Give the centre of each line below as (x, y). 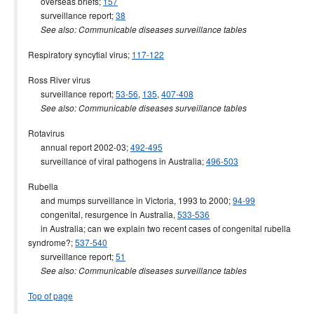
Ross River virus (59, 80)
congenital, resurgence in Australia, (103, 214)
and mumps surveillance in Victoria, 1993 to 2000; (130, 200)
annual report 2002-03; (79, 147)
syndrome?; (52, 242)
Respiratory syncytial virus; (80, 54)
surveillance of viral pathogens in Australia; (117, 161)
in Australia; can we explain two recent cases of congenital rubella (159, 228)
